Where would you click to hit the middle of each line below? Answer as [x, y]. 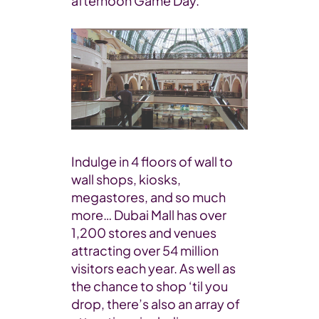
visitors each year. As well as [153, 268]
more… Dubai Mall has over [149, 214]
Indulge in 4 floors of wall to [152, 161]
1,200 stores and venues [144, 232]
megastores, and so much [148, 197]
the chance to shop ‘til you [150, 286]
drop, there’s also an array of [156, 303]
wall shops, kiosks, [126, 179]
